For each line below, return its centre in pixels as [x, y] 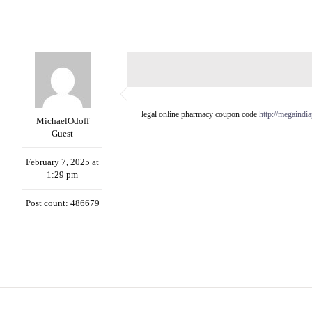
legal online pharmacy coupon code [200, 114]
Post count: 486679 [62, 203]
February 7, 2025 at [62, 162]
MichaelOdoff [62, 121]
